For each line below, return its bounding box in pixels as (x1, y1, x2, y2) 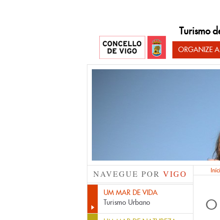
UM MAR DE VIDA (104, 188, 158, 197)
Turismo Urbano (104, 198, 150, 207)
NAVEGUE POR (93, 168, 163, 179)
